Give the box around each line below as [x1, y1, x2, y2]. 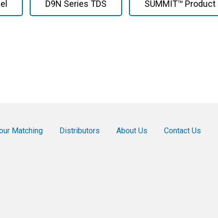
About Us [116, 126, 147, 135]
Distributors [59, 126, 100, 135]
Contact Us [164, 126, 201, 135]
